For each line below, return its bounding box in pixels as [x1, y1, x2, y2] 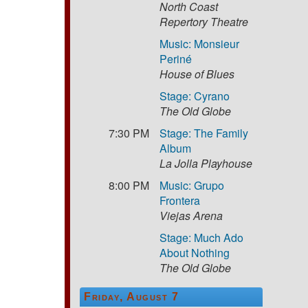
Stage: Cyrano [159, 87, 230, 104]
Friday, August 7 [84, 290, 179, 302]
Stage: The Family [159, 124, 249, 141]
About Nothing [159, 244, 230, 261]
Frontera [159, 192, 201, 208]
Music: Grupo [159, 177, 225, 193]
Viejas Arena [159, 207, 223, 223]
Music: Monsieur [159, 35, 240, 52]
